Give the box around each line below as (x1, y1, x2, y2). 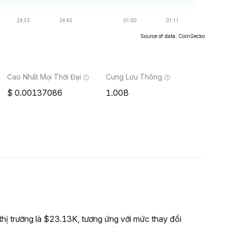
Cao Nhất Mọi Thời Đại (7, 72, 81, 81)
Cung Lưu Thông (106, 72, 162, 81)
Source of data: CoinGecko (140, 33, 205, 39)
